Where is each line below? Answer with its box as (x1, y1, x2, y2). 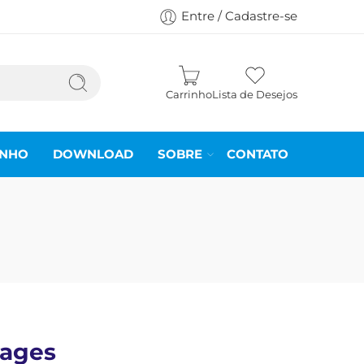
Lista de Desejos (212, 88, 297, 101)
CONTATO (227, 146, 288, 162)
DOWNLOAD (53, 146, 133, 162)
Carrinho (166, 88, 212, 101)
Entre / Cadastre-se (181, 9, 297, 24)
